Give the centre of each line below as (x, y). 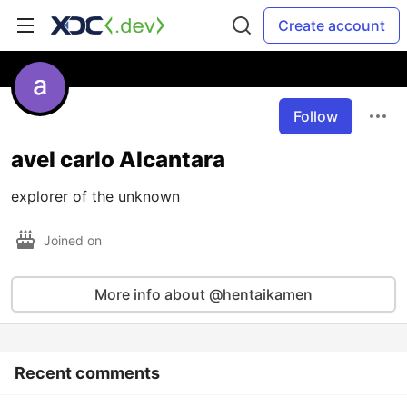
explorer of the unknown (95, 196)
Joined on (74, 240)
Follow (316, 116)
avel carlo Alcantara (118, 159)
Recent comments (87, 373)
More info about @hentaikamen (203, 294)
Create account (332, 25)
